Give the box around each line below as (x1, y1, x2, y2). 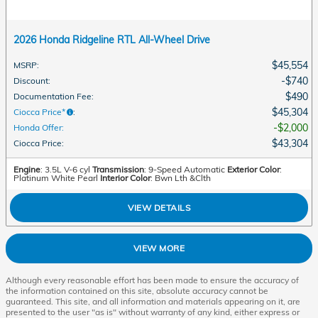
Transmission (92, 163, 144, 175)
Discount (13, 75, 48, 86)
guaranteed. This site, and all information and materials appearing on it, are (6, 295, 300, 307)
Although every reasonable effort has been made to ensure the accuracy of (6, 274, 299, 285)
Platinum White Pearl (13, 172, 98, 183)
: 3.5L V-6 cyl (40, 163, 90, 175)
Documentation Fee (13, 90, 92, 102)
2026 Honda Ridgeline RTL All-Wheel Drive (13, 33, 210, 46)
